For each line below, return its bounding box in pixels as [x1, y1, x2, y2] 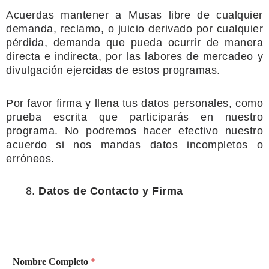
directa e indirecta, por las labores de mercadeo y [6, 50, 263, 62]
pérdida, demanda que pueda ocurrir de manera [6, 37, 263, 49]
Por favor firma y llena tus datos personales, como [6, 97, 263, 109]
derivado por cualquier [148, 23, 264, 35]
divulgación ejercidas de [6, 64, 128, 76]
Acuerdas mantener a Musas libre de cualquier [6, 9, 263, 21]
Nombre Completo [13, 256, 91, 267]
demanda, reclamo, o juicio [6, 23, 145, 35]
